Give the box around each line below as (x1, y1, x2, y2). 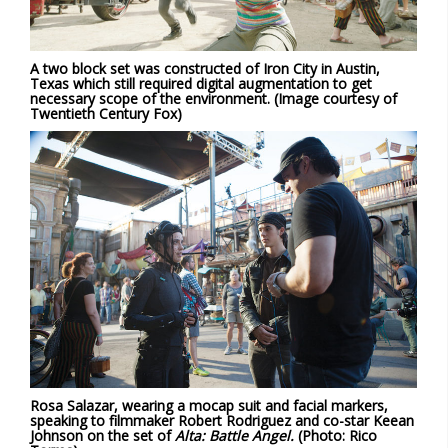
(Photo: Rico (294, 426, 377, 446)
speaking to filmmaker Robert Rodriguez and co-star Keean (30, 411, 414, 431)
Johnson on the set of (30, 426, 175, 446)
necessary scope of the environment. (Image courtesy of (30, 88, 397, 108)
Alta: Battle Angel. (175, 426, 294, 446)
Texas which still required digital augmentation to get (30, 73, 372, 93)
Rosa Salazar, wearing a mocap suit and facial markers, (30, 396, 388, 416)
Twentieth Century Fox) (30, 103, 182, 123)
